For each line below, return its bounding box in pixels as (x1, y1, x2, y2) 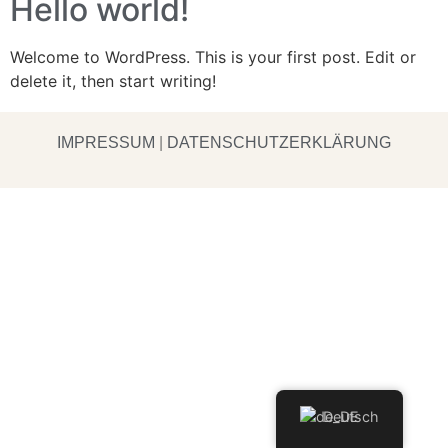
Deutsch (323, 408, 380, 425)
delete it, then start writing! (10, 71, 216, 92)
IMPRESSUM (57, 133, 155, 151)
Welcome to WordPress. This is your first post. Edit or (10, 47, 416, 68)
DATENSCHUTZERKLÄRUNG (167, 133, 391, 151)
